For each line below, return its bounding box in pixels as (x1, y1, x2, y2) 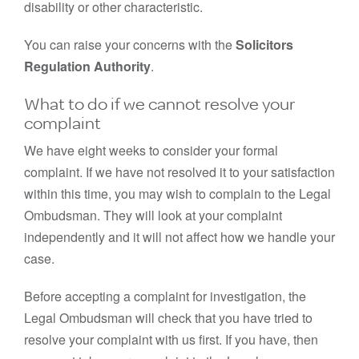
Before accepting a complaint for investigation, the (24, 287, 306, 305)
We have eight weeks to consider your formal (24, 141, 278, 159)
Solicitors (236, 35, 293, 54)
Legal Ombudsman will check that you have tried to (24, 309, 313, 327)
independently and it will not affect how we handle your (24, 228, 335, 246)
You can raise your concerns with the (24, 35, 236, 54)
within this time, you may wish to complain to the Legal (24, 184, 331, 203)
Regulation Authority (24, 57, 151, 75)
